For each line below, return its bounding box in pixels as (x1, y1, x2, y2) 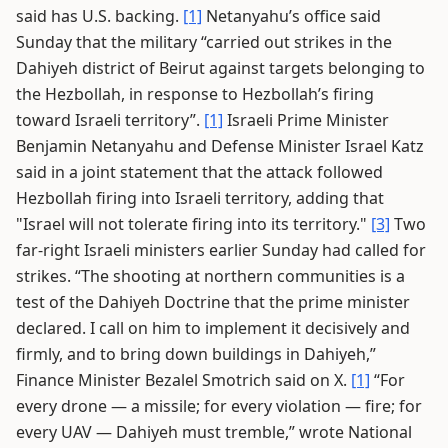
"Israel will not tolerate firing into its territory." (16, 213, 371, 235)
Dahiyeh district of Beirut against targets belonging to (16, 57, 425, 79)
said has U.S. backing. (16, 5, 183, 27)
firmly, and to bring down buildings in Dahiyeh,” (16, 343, 376, 365)
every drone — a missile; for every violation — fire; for (16, 395, 422, 417)
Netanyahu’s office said (202, 5, 381, 27)
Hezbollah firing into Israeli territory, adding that (16, 187, 384, 209)
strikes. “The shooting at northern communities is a (16, 265, 405, 287)
